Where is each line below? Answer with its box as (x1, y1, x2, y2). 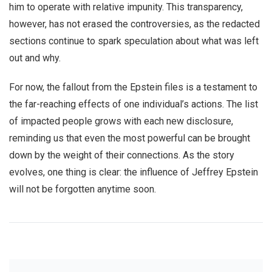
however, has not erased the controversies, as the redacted (9, 18, 260, 30)
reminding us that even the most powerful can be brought (9, 132, 250, 144)
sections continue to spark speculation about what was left (9, 35, 259, 47)
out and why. (9, 52, 61, 64)
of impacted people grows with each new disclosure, (9, 115, 233, 127)
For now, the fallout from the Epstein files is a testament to (9, 81, 257, 93)
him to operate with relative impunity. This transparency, (9, 1, 243, 13)
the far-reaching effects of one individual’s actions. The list (9, 98, 258, 110)
